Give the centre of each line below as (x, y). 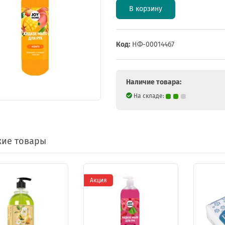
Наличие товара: (153, 82)
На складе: (149, 96)
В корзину (145, 9)
